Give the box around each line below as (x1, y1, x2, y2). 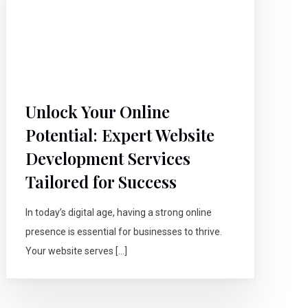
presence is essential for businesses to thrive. (25, 226, 223, 238)
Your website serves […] (25, 245, 128, 257)
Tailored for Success (25, 170, 177, 193)
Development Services (25, 147, 191, 170)
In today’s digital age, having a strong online (25, 207, 212, 219)
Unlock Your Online (25, 100, 170, 123)
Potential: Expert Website (25, 124, 215, 146)
